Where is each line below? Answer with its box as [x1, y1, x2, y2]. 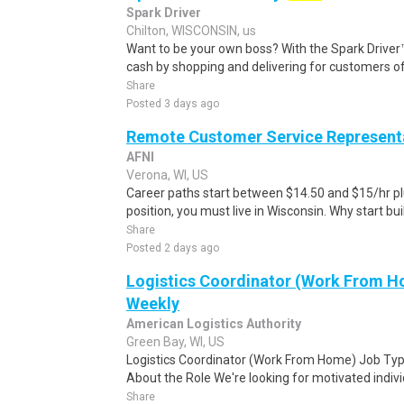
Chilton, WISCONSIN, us [126, 23, 256, 38]
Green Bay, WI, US [126, 335, 225, 349]
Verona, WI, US [126, 168, 208, 182]
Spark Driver [126, 5, 201, 20]
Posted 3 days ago [126, 97, 219, 110]
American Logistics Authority [126, 317, 301, 331]
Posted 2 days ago [126, 242, 219, 254]
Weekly [126, 294, 179, 313]
